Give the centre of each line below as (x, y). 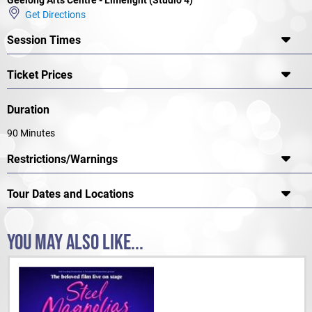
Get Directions (53, 14)
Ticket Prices (40, 75)
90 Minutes (31, 133)
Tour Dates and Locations (70, 194)
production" (64, 32)
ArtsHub (108, 32)
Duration (28, 110)
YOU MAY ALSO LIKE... (75, 243)
